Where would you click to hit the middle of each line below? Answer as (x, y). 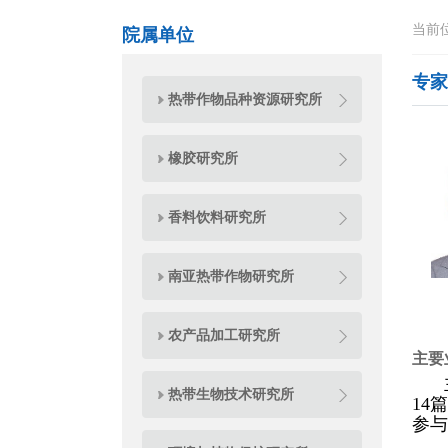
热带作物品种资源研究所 (245, 99)
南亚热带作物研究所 (231, 276)
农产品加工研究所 (224, 335)
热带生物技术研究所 (231, 394)
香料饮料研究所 (217, 217)
